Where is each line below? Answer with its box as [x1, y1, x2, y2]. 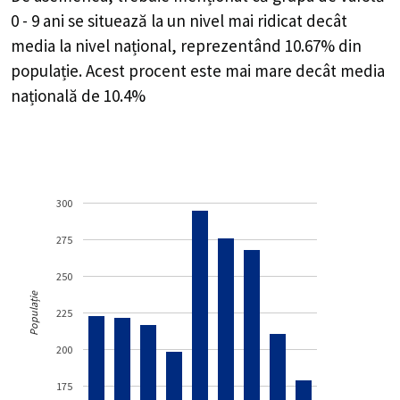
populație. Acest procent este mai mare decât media [11, 60, 385, 82]
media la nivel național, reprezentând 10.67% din [11, 35, 362, 57]
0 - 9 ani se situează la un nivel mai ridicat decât [11, 10, 347, 32]
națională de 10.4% [11, 85, 146, 107]
